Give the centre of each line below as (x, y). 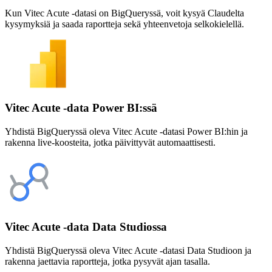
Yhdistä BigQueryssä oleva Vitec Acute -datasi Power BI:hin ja (126, 132)
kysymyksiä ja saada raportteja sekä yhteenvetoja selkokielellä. (124, 24)
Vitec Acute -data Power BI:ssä (81, 108)
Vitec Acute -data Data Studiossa (86, 226)
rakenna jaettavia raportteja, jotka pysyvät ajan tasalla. (107, 261)
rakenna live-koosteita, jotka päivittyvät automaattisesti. (110, 143)
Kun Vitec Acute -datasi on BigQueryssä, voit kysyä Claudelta (124, 13)
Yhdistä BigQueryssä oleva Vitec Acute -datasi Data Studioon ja (128, 250)
